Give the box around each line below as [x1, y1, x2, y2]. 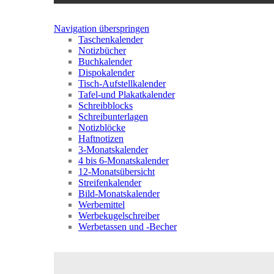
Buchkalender [78, 56, 132, 67]
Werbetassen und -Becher [78, 221, 177, 232]
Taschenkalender [78, 34, 143, 45]
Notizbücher [78, 45, 126, 56]
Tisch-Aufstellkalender [78, 78, 166, 89]
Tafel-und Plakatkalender [78, 89, 175, 100]
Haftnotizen [78, 133, 124, 144]
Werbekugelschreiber [78, 210, 160, 221]
